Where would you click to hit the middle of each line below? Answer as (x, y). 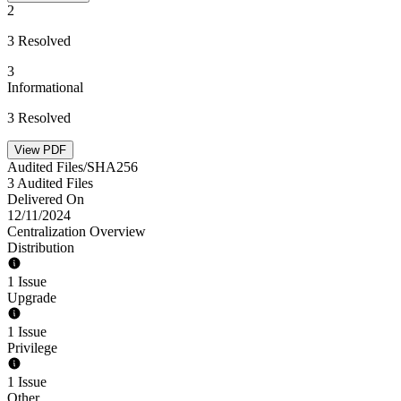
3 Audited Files (50, 183)
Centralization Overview (77, 231)
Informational (45, 87)
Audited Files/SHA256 (73, 167)
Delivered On (46, 199)
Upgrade (32, 298)
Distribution (41, 247)
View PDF (40, 150)
